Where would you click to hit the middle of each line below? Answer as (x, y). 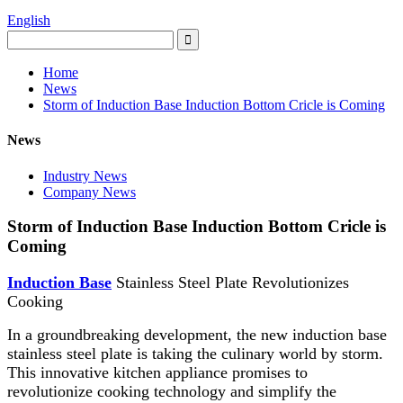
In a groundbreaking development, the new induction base (197, 334)
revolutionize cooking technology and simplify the (172, 391)
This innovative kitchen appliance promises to (157, 372)
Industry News (85, 175)
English (29, 20)
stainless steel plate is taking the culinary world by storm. (195, 353)
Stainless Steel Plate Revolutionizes (230, 282)
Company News (90, 192)
